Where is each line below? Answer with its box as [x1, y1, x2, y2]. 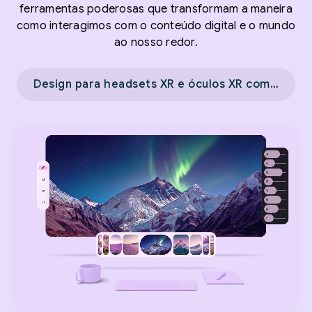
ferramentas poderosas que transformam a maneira [19, 1, 292, 16]
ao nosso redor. [114, 35, 198, 49]
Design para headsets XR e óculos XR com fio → [270, 77, 279, 91]
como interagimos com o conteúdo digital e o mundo [16, 18, 296, 33]
